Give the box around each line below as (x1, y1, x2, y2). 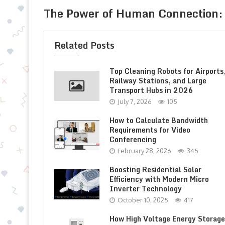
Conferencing (109, 134, 156, 145)
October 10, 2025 (118, 196, 168, 204)
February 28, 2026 (118, 147, 171, 155)
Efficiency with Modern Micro (109, 173, 209, 185)
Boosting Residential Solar (109, 164, 201, 175)
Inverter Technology (109, 183, 182, 194)
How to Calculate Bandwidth (109, 115, 208, 126)
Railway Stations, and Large (109, 75, 206, 86)
